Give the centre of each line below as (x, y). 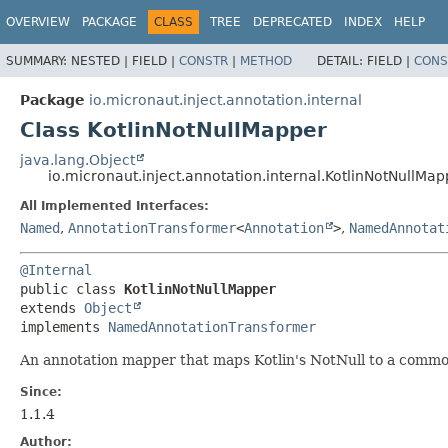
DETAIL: (342, 60)
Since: (41, 391)
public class (72, 288)
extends (52, 307)
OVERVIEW (38, 22)
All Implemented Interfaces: (114, 205)
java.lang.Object (77, 159)
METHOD (266, 60)
